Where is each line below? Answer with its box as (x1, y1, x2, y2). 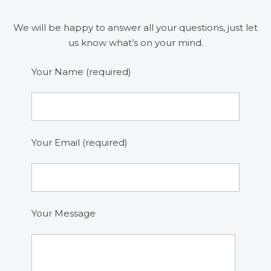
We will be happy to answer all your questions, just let (13, 22, 258, 34)
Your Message (31, 207, 96, 219)
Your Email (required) (31, 136, 128, 148)
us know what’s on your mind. (68, 37, 203, 49)
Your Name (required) (31, 65, 132, 77)
